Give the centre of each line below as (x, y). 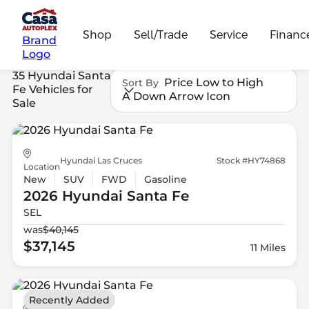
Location (41, 167)
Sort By (141, 82)
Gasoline (165, 180)
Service (229, 34)
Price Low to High (214, 82)
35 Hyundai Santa (61, 75)
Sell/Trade (161, 34)
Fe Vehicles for (52, 89)
